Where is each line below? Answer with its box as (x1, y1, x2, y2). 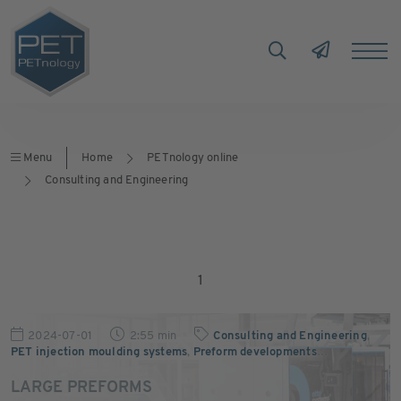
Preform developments (192, 346, 317, 358)
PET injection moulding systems (11, 346, 188, 358)
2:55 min (129, 330, 177, 342)
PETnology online (147, 152, 239, 164)
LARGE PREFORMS (11, 380, 153, 397)
